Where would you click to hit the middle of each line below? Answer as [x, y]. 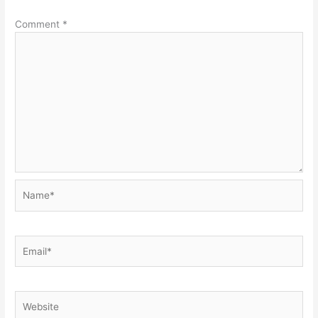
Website [33, 298]
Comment [39, 24]
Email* [29, 242]
